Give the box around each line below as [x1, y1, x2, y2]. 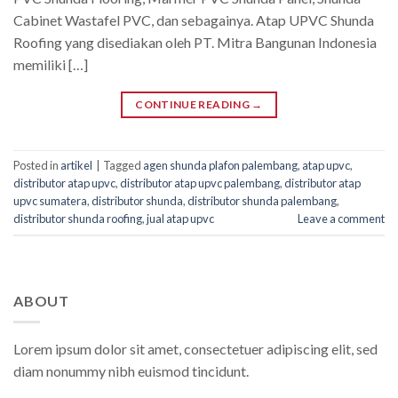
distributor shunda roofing [13, 211, 142, 226]
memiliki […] [13, 55, 88, 73]
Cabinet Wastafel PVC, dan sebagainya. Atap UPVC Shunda [13, 11, 374, 28]
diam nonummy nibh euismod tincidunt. [13, 362, 249, 380]
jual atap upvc [147, 211, 214, 226]
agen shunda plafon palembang [143, 157, 298, 172]
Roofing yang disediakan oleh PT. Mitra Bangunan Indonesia [13, 33, 377, 51]
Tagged [103, 157, 143, 172]
